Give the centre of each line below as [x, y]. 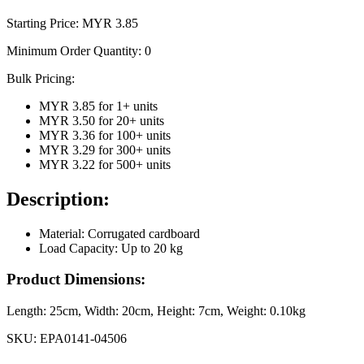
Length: [28, 311]
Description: [58, 199]
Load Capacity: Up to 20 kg [111, 248]
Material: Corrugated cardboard [119, 233]
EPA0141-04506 [83, 339]
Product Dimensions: [76, 279]
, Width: [100, 311]
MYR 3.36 [67, 135]
